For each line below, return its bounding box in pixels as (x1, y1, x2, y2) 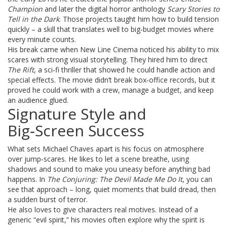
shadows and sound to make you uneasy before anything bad (8, 164, 210, 174)
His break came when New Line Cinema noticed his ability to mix (8, 45, 219, 54)
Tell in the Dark (8, 14, 59, 24)
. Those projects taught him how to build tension (59, 14, 219, 24)
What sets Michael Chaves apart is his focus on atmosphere (8, 144, 204, 154)
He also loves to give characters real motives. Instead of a (8, 205, 198, 214)
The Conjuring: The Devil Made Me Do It (47, 174, 182, 184)
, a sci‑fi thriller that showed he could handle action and (34, 65, 215, 74)
